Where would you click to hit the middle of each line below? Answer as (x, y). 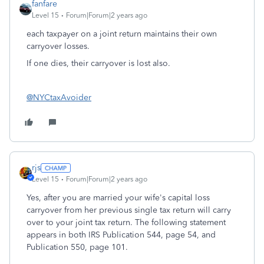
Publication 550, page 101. (77, 247)
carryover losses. (58, 46)
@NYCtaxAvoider (59, 98)
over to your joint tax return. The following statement (126, 222)
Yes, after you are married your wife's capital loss (118, 198)
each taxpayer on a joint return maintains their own (122, 34)
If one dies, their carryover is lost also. (98, 63)
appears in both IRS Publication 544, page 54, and (121, 235)
